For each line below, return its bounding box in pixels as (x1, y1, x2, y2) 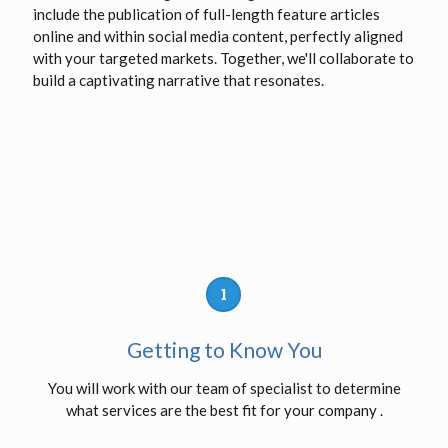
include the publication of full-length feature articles (33, 5, 380, 24)
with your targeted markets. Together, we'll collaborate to (33, 49, 414, 68)
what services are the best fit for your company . (65, 401, 383, 420)
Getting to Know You (126, 337, 322, 363)
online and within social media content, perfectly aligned (33, 27, 403, 46)
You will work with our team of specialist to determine (47, 379, 401, 398)
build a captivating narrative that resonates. (33, 71, 324, 90)
